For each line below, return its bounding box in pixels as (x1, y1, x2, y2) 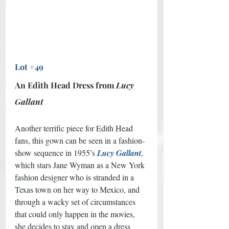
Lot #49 (15, 61, 43, 72)
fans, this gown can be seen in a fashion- (15, 134, 145, 146)
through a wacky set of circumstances (15, 196, 138, 207)
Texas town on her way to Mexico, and (15, 184, 142, 195)
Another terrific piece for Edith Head (15, 122, 135, 133)
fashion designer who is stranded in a (15, 171, 136, 182)
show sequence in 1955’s (15, 147, 97, 158)
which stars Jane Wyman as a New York (15, 159, 147, 170)
